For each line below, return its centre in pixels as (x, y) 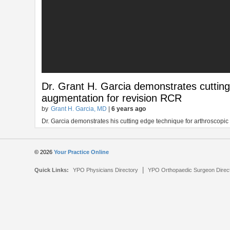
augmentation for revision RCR (112, 98)
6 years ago (129, 109)
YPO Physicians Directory (106, 170)
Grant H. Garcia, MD (79, 109)
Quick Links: (52, 170)
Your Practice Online (82, 152)
